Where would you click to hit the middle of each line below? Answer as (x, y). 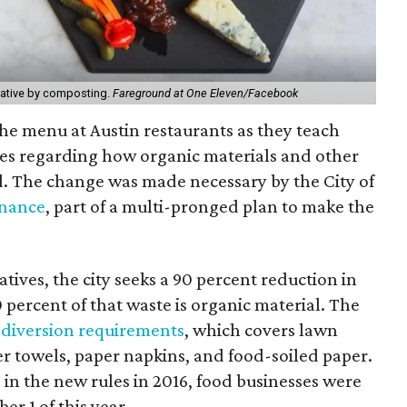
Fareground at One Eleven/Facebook (205, 93)
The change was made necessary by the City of (194, 180)
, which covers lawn (261, 329)
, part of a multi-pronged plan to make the (210, 206)
